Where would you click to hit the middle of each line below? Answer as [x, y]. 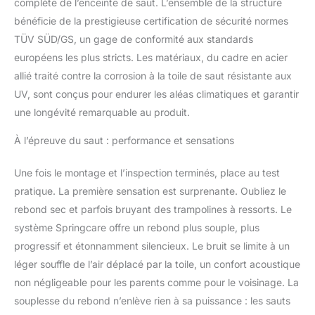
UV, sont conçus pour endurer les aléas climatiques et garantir [156, 94]
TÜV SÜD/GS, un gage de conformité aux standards [134, 39]
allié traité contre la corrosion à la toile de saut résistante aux [153, 75]
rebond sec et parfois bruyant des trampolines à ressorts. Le [153, 209]
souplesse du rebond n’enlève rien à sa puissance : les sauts [152, 300]
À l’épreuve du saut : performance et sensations [124, 140]
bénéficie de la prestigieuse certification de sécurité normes [151, 20]
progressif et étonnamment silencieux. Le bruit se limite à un [152, 245]
